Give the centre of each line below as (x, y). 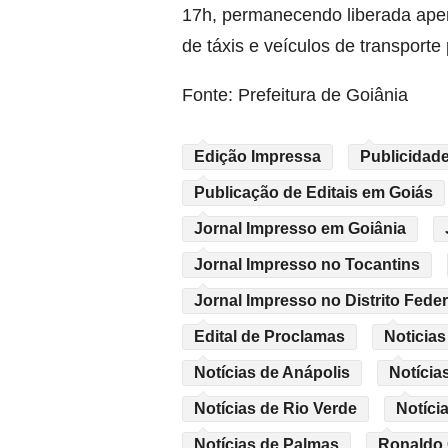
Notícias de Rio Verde (275, 408)
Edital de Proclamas (269, 336)
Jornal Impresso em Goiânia (300, 228)
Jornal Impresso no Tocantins (307, 264)
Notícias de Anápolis (272, 372)
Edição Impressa (257, 156)
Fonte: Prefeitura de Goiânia (295, 94)
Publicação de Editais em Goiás (313, 192)
